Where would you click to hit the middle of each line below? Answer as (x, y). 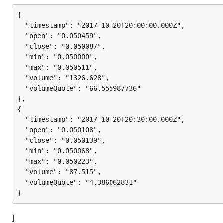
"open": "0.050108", (21, 130)
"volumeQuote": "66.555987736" (21, 88)
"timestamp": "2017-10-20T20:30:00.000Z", (21, 119)
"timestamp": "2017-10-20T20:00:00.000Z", (21, 25)
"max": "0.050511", (21, 67)
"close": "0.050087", (21, 46)
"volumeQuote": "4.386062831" (21, 182)
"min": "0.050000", (21, 57)
